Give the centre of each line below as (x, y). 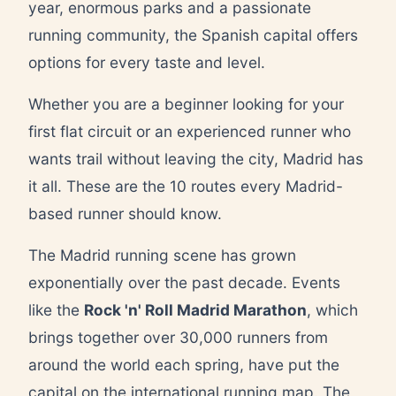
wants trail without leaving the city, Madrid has (196, 158)
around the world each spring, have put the (184, 364)
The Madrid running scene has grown (162, 255)
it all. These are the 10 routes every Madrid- (186, 186)
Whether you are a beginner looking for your (186, 103)
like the (56, 309)
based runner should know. (125, 213)
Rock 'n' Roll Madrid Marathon (195, 309)
